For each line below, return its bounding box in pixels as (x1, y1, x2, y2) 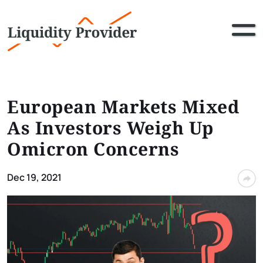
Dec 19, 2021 (7, 171, 62, 184)
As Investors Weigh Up (7, 116, 214, 140)
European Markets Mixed (7, 95, 239, 119)
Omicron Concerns (7, 137, 179, 161)
